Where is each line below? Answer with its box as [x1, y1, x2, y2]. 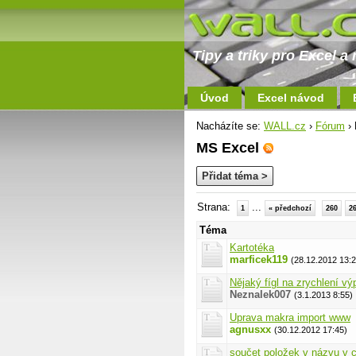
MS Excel [196, 140, 263, 156]
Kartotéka [230, 242, 274, 253]
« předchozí [269, 204, 311, 212]
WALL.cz [264, 120, 306, 132]
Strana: [197, 201, 237, 213]
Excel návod [257, 91, 324, 104]
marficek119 [230, 253, 288, 265]
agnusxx [230, 323, 271, 335]
